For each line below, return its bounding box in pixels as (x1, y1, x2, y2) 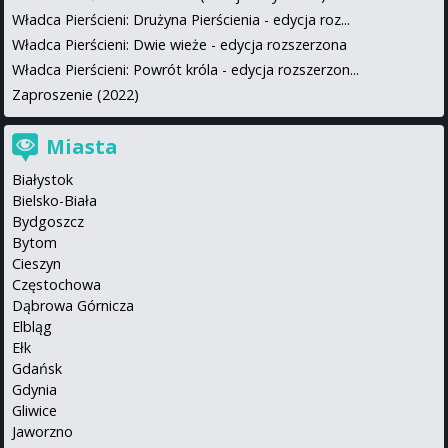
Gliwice (12, 400, 57, 420)
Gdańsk (12, 358, 62, 378)
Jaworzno (12, 421, 73, 441)
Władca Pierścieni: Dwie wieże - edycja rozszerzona (12, 34, 347, 54)
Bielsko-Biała (12, 190, 97, 210)
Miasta (46, 132, 118, 160)
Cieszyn (12, 253, 61, 273)
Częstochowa (12, 274, 101, 294)
